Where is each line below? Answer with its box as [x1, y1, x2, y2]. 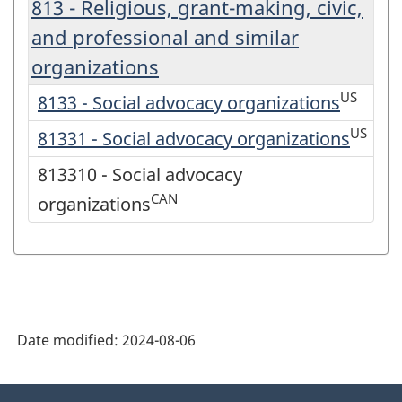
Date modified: [17, 329, 122, 350]
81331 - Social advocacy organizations [38, 126, 350, 151]
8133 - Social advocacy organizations [38, 90, 340, 115]
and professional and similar [31, 22, 299, 50]
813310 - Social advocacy [38, 162, 242, 187]
